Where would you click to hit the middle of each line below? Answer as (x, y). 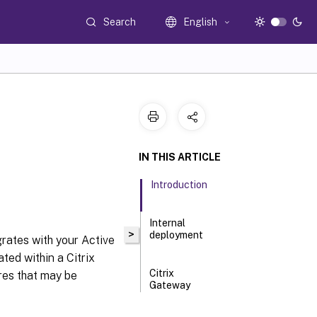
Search (120, 22)
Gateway (170, 285)
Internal (168, 223)
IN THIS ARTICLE (180, 157)
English (201, 22)
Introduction (179, 185)
